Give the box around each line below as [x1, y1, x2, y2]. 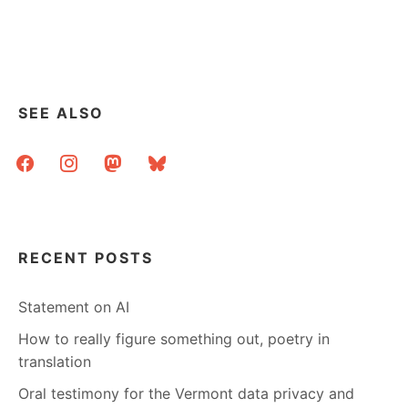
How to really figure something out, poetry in [18, 329, 330, 348]
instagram [52, 148, 121, 168]
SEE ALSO [18, 104, 104, 123]
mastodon [96, 148, 166, 168]
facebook [8, 148, 74, 168]
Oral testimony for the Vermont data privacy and [18, 383, 354, 403]
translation [18, 352, 91, 371]
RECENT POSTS [18, 248, 153, 267]
